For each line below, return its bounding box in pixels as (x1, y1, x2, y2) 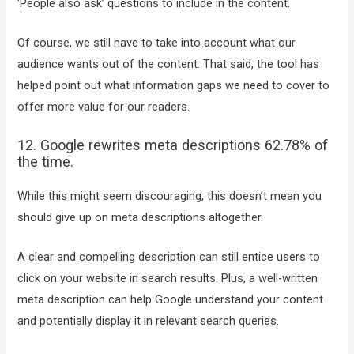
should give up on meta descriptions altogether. (17, 209, 264, 224)
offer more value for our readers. (17, 100, 190, 115)
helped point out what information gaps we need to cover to (17, 78, 330, 93)
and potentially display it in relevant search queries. (17, 313, 280, 328)
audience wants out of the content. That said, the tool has (17, 57, 320, 72)
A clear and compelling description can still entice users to (17, 249, 321, 264)
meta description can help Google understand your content (17, 292, 324, 307)
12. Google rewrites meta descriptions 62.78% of (17, 136, 329, 153)
